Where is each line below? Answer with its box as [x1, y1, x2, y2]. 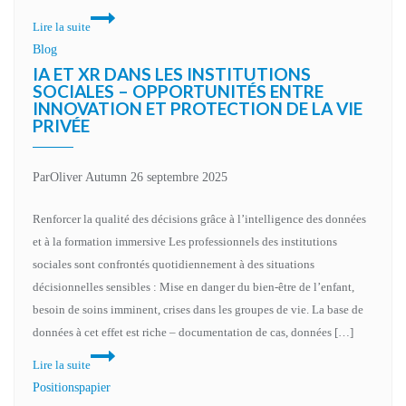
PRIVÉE [33, 115, 90, 136]
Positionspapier [33, 381, 111, 394]
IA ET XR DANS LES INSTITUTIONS [33, 63, 311, 84]
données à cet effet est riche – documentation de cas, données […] [33, 325, 353, 339]
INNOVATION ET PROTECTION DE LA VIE [33, 98, 362, 119]
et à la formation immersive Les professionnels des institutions [33, 235, 337, 248]
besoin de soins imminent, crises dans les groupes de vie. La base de [33, 303, 363, 316]
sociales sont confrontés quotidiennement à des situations [33, 257, 314, 271]
